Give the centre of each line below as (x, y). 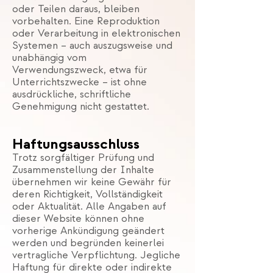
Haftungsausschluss (76, 144)
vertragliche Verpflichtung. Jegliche (96, 255)
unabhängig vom (49, 58)
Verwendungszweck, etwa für (80, 70)
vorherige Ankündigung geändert (88, 231)
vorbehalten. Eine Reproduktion (86, 21)
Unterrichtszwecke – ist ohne (80, 82)
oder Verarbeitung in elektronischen (96, 34)
